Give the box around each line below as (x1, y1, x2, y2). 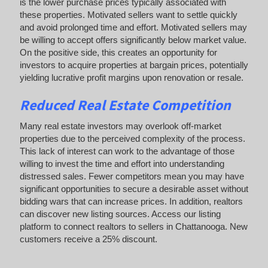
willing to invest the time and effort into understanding (19, 158, 224, 169)
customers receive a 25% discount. (19, 233, 157, 244)
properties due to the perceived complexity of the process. (19, 133, 245, 144)
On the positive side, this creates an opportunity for (19, 47, 217, 58)
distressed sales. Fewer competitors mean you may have (19, 170, 244, 181)
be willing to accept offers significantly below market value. (19, 35, 246, 45)
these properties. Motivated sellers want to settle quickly (19, 10, 237, 20)
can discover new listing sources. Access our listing (19, 208, 221, 219)
